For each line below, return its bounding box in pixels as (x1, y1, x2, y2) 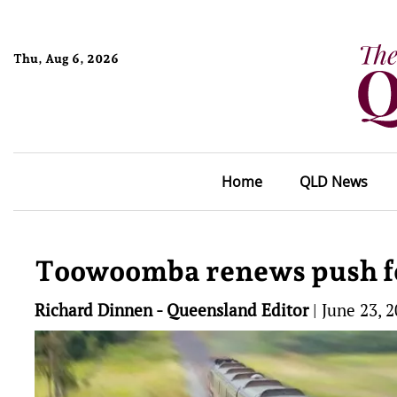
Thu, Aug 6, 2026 (13, 51, 119, 66)
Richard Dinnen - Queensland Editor (35, 299, 308, 321)
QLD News (299, 172, 368, 191)
